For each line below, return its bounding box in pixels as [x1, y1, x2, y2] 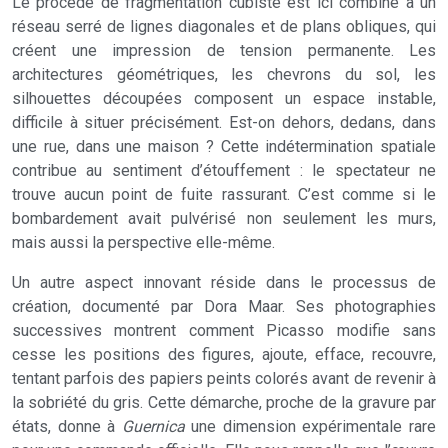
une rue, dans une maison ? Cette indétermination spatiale [12, 137, 436, 156]
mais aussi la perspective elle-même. [12, 233, 275, 252]
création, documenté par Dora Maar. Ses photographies [12, 297, 436, 316]
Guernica [121, 417, 185, 436]
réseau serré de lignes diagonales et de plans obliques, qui [12, 17, 436, 36]
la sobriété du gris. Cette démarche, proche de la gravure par [12, 393, 436, 412]
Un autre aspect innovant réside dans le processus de [12, 273, 436, 292]
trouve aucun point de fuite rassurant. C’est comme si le [12, 185, 436, 204]
